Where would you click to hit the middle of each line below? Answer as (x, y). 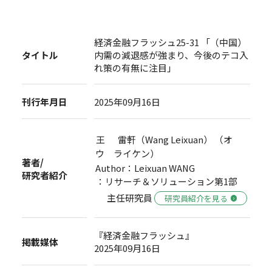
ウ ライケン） (127, 154)
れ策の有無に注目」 (135, 67)
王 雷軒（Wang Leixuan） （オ (165, 139)
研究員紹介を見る (196, 198)
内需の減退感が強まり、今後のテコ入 (172, 55)
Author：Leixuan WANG (145, 168)
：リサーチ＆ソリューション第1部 (167, 181)
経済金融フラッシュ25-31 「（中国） (171, 42)
